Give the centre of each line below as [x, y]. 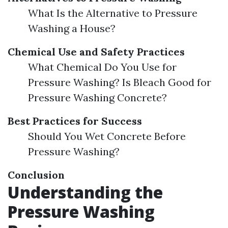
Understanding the [85, 192]
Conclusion [36, 175]
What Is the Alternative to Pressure [113, 13]
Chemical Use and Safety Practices [96, 52]
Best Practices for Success [75, 121]
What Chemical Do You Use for [102, 67]
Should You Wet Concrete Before [107, 136]
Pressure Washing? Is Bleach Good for [120, 82]
